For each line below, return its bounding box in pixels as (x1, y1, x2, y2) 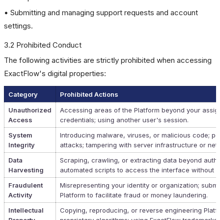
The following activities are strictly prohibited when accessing (4, 55, 212, 65)
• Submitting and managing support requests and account (4, 8, 198, 17)
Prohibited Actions (60, 90, 118, 98)
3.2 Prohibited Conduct (4, 40, 82, 50)
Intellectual (8, 206, 44, 214)
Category (8, 90, 38, 98)
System (8, 131, 32, 139)
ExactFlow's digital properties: (4, 69, 106, 78)
